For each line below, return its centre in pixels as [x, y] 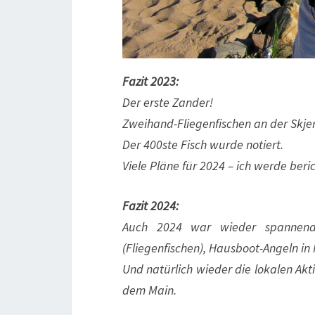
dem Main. [149, 290]
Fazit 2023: [150, 82]
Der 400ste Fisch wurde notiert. [203, 145]
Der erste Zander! [168, 103]
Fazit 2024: [150, 206]
